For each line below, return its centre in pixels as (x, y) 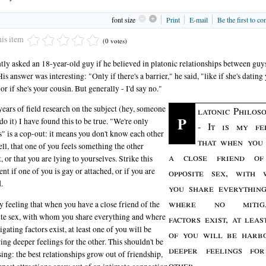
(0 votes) (115, 40)
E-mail (199, 19)
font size (123, 19)
